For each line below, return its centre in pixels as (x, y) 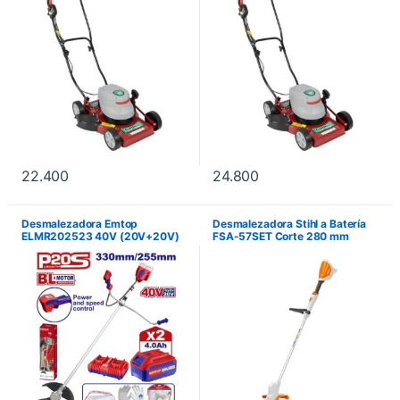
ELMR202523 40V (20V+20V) (100, 237)
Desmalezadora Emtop (80, 224)
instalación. (51, 262)
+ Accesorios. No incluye (84, 249)
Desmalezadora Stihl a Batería (289, 224)
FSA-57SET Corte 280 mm (281, 237)
